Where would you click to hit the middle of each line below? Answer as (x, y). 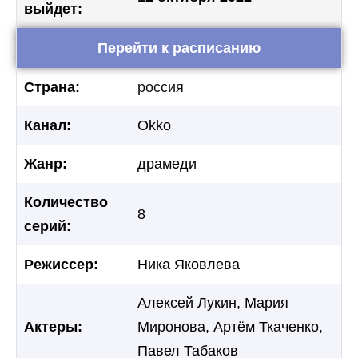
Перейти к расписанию (179, 48)
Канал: (48, 125)
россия (161, 87)
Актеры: (53, 326)
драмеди (167, 163)
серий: (48, 226)
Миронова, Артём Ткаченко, (230, 326)
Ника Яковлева (189, 264)
